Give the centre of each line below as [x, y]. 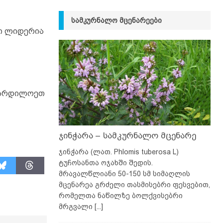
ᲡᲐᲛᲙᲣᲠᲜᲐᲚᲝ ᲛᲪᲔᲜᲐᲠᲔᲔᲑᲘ [116, 21]
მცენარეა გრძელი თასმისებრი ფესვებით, [134, 184]
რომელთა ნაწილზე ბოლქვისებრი [120, 195]
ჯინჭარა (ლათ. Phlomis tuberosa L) [118, 152]
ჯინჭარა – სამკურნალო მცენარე [127, 135]
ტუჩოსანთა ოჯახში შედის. [106, 163]
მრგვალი [76, 206]
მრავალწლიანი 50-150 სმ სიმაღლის [124, 173]
